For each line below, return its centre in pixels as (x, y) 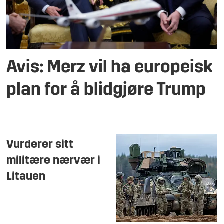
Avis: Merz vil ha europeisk (110, 68)
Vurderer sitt (40, 145)
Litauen (26, 177)
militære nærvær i (54, 161)
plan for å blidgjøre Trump (106, 91)
